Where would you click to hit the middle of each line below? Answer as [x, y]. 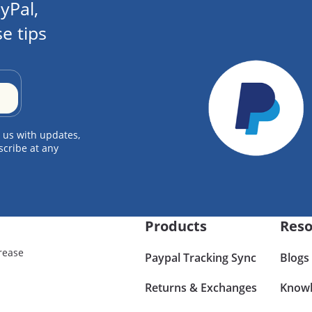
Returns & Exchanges [201, 287]
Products [176, 226]
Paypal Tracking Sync [201, 257]
